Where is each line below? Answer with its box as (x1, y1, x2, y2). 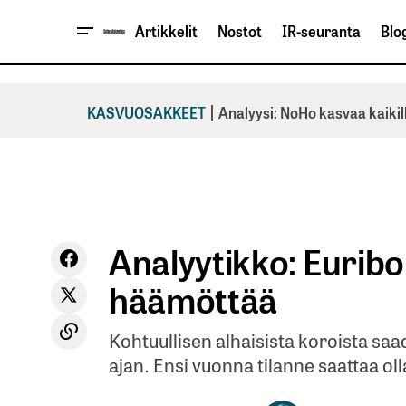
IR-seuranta (282, 20, 361, 43)
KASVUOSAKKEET (87, 101, 206, 123)
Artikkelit (135, 20, 198, 43)
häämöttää (109, 272, 278, 324)
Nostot (217, 20, 262, 43)
